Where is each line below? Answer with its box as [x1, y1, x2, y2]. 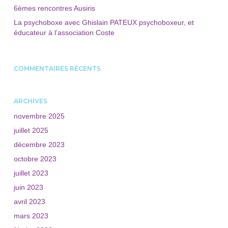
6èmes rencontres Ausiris [13, 4, 95, 12]
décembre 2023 [13, 140, 65, 149]
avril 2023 [13, 197, 45, 206]
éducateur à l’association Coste [13, 28, 115, 37]
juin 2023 [13, 183, 43, 191]
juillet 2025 [13, 126, 48, 134]
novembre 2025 [13, 112, 65, 120]
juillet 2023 [13, 169, 48, 177]
